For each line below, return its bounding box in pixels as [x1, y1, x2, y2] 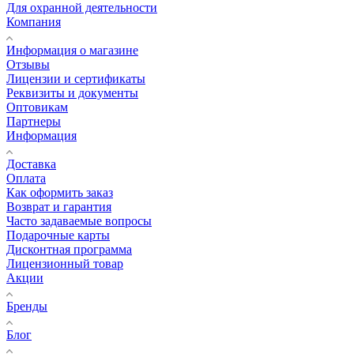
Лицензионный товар [6, 256, 123, 270]
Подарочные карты [6, 228, 110, 242]
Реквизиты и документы [6, 85, 138, 100]
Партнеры [6, 114, 61, 128]
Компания [6, 14, 61, 28]
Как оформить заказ [6, 185, 113, 199]
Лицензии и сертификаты [6, 71, 145, 85]
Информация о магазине [6, 43, 138, 57]
